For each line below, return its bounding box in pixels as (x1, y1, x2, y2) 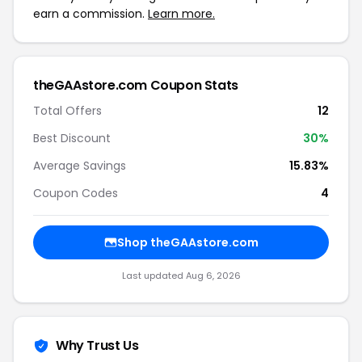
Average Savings (33, 158, 126, 174)
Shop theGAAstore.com (116, 234, 259, 250)
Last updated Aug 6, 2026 (121, 269, 241, 282)
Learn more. (148, 6, 215, 22)
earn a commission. (33, 6, 148, 22)
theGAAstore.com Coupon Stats (33, 76, 238, 95)
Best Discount (33, 130, 111, 146)
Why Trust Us (56, 336, 139, 355)
